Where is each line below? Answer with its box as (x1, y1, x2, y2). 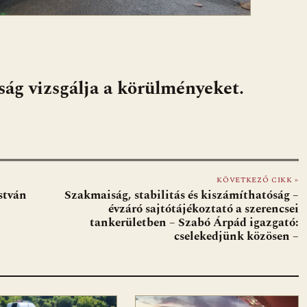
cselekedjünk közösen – (174, 228, 299, 246)
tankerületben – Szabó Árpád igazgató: (90, 214, 299, 232)
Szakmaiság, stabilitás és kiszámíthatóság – (64, 186, 299, 205)
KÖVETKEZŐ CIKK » (217, 174, 299, 186)
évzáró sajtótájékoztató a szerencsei (108, 200, 299, 219)
